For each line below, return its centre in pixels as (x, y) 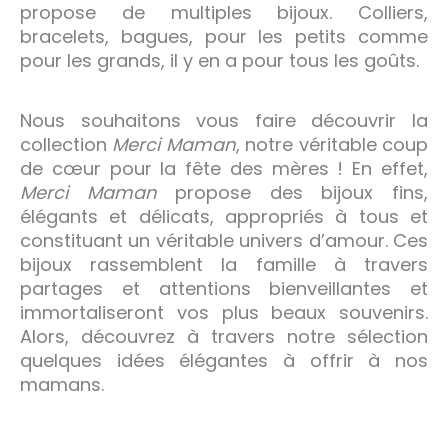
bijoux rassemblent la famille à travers (224, 264)
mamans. (62, 384)
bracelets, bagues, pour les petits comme (224, 36)
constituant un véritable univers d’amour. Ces (224, 240)
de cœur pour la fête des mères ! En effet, (224, 168)
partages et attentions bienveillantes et (224, 288)
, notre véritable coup (332, 144)
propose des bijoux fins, (292, 192)
